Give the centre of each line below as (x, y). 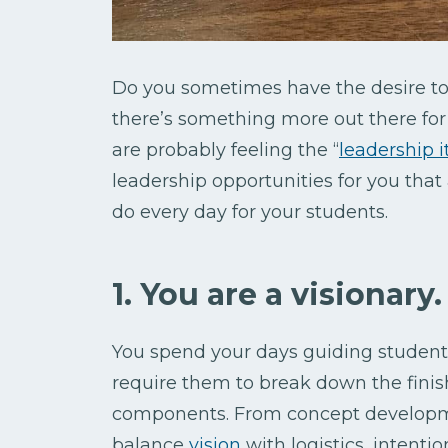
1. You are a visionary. (277, 294)
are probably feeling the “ (225, 149)
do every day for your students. (252, 211)
